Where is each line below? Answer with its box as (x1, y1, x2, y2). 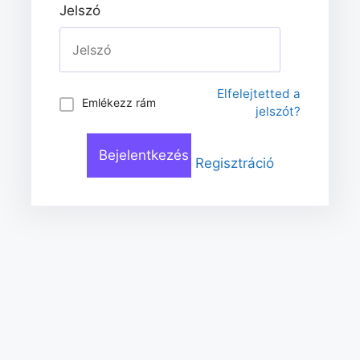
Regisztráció (194, 154, 274, 171)
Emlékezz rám (82, 96, 156, 110)
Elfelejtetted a (217, 85, 301, 101)
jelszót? (256, 103, 301, 119)
